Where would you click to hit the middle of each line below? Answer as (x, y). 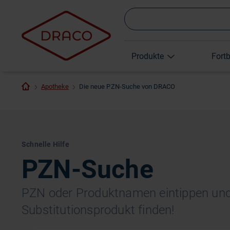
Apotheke (55, 87)
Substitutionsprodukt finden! (98, 210)
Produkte (148, 56)
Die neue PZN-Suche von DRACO (127, 87)
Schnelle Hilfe (45, 144)
